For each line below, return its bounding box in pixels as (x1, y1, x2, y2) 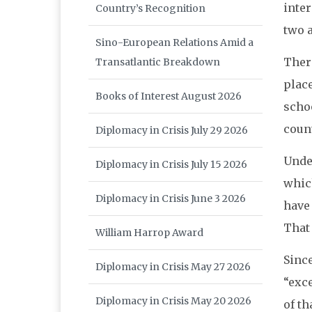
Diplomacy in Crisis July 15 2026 (95, 158, 247, 171)
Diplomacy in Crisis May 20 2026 (95, 295, 251, 308)
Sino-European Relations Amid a (95, 36, 253, 49)
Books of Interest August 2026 (95, 90, 242, 103)
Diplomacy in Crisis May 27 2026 (95, 260, 251, 274)
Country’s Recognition (95, 2, 205, 15)
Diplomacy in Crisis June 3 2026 (95, 192, 246, 205)
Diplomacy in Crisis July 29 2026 (95, 124, 248, 137)
